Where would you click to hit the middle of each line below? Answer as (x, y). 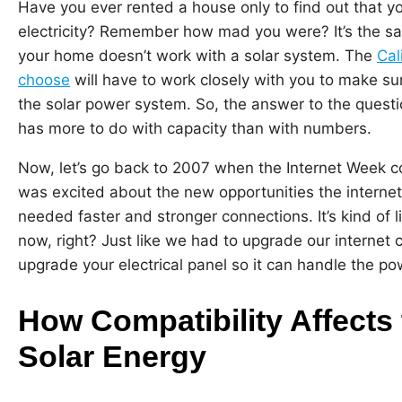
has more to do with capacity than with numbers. (195, 128)
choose (44, 79)
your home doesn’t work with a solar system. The (197, 55)
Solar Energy (112, 356)
